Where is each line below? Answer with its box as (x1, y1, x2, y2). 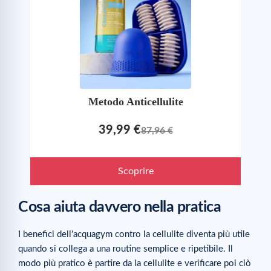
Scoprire (117, 166, 154, 176)
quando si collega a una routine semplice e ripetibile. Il (18, 244, 233, 253)
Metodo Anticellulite (88, 95, 183, 108)
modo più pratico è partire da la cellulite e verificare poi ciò (18, 258, 251, 268)
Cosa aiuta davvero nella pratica (18, 199, 221, 215)
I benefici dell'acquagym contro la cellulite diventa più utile (18, 229, 250, 239)
